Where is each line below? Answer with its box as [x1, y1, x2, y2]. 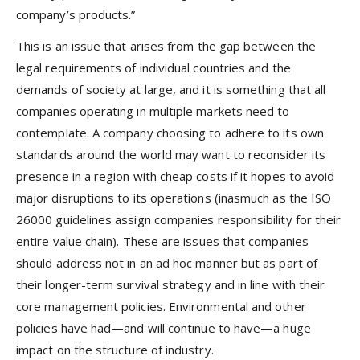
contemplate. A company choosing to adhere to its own [16, 124, 324, 141]
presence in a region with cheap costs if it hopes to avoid [16, 167, 335, 184]
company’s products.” [16, 6, 136, 23]
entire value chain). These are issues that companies [16, 232, 309, 249]
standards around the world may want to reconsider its [16, 145, 325, 162]
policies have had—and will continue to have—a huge [16, 319, 311, 336]
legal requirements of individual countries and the [16, 59, 291, 76]
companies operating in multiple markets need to [16, 102, 290, 119]
